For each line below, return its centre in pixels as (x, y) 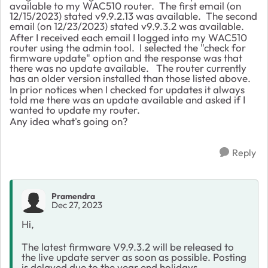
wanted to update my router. (75, 109)
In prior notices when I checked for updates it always (127, 89)
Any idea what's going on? (69, 121)
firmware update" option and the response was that (126, 57)
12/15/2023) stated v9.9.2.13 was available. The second (133, 16)
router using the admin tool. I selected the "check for (128, 47)
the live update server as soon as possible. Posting (134, 257)
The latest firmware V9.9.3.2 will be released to (128, 246)
